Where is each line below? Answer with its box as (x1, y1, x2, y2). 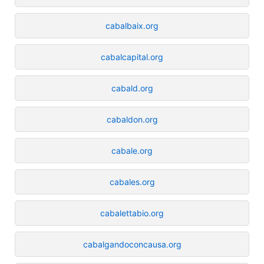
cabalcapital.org (101, 51, 163, 62)
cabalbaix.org (105, 20, 159, 31)
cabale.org (111, 145, 153, 156)
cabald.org (111, 82, 153, 93)
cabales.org (109, 176, 155, 187)
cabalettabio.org (100, 207, 164, 218)
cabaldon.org (106, 114, 158, 124)
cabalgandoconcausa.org (82, 239, 181, 249)
